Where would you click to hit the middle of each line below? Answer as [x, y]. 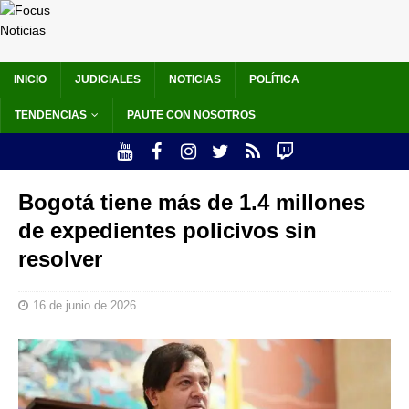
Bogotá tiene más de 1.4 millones [192, 203]
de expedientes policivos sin [168, 231]
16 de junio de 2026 [84, 306]
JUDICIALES [108, 80]
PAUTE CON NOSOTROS [191, 115]
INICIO [30, 80]
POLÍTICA [274, 80]
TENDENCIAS [51, 115]
